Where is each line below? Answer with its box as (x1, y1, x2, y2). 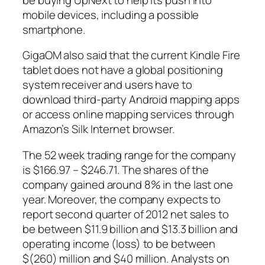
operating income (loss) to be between (22, 235, 216, 251)
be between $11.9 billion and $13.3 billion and (22, 221, 238, 237)
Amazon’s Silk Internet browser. (22, 121, 174, 137)
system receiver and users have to (22, 77, 192, 93)
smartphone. (22, 21, 85, 37)
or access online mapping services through (22, 106, 234, 122)
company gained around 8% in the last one (22, 176, 233, 192)
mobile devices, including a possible (22, 7, 199, 22)
